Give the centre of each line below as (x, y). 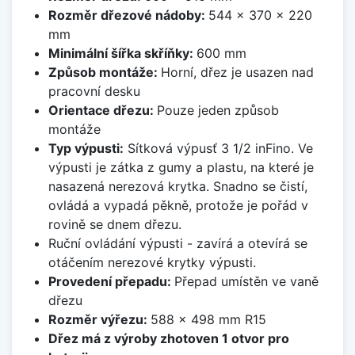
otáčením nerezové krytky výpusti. (152, 263)
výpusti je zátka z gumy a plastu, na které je (181, 168)
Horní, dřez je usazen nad (237, 73)
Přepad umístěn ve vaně (246, 282)
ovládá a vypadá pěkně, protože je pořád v (178, 206)
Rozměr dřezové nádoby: (128, 15)
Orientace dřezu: (102, 111)
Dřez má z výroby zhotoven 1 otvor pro (168, 339)
